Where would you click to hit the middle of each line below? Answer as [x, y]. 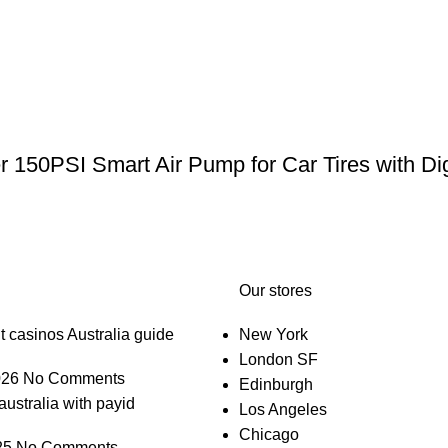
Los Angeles [283, 409]
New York [273, 334]
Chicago [269, 434]
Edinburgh [276, 384]
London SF [278, 359]
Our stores [275, 290]
